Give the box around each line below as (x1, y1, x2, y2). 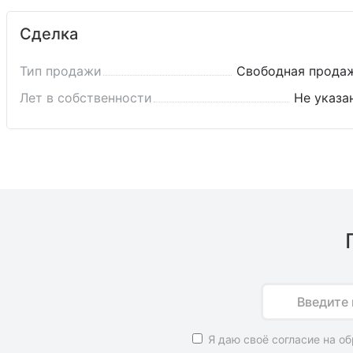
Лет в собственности (20, 89, 152, 106)
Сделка (20, 24, 78, 43)
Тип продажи (20, 62, 102, 79)
